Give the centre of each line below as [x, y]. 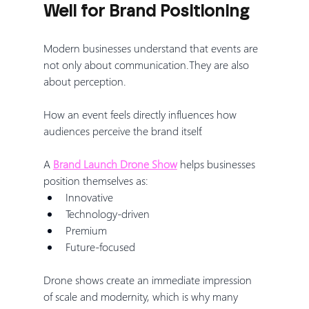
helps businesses [217, 163]
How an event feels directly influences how [141, 114]
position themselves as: [96, 180]
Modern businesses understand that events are [152, 48]
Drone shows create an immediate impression [149, 279]
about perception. [84, 81]
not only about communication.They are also [147, 64]
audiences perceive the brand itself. [123, 130]
